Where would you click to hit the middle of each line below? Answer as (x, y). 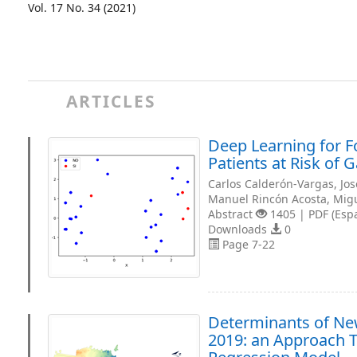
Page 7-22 (247, 244)
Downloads (239, 229)
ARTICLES (111, 101)
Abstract (232, 214)
